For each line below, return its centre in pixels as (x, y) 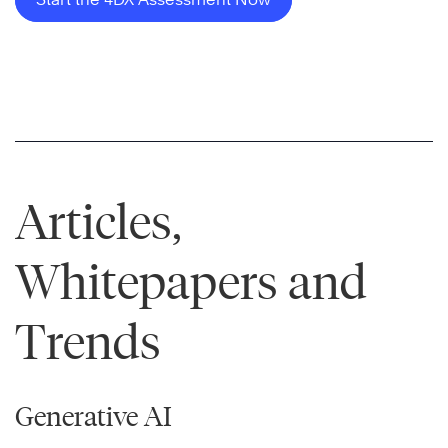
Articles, (98, 222)
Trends (88, 342)
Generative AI (93, 416)
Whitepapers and (191, 282)
